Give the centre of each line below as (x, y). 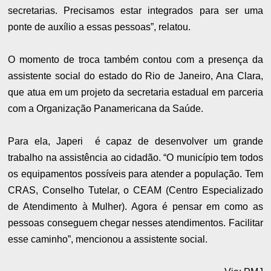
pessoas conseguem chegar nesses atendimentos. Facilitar (135, 223)
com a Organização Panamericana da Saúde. (106, 108)
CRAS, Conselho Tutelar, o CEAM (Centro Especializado (135, 190)
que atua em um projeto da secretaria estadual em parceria (135, 92)
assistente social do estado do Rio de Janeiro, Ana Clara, (135, 76)
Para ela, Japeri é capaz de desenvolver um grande (135, 141)
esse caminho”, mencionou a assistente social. (108, 239)
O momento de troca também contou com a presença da (135, 59)
